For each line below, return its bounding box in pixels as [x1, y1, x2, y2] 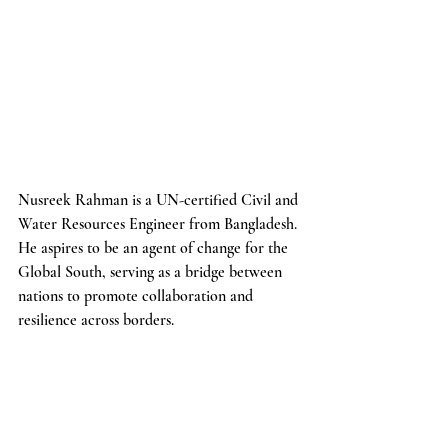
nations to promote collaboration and [18, 285, 257, 306]
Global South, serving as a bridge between [18, 261, 286, 282]
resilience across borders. [18, 309, 174, 330]
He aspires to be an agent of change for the [18, 237, 292, 258]
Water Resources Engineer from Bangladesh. [18, 213, 301, 234]
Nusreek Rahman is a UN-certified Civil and [18, 189, 302, 210]
